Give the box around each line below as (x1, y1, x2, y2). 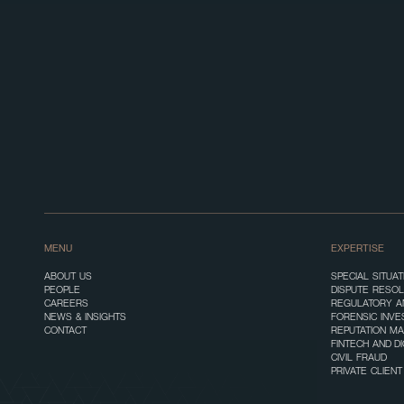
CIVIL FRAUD (330, 351, 387, 363)
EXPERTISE (330, 243, 384, 254)
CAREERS (44, 297, 88, 308)
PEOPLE (44, 283, 80, 295)
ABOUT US (44, 270, 92, 281)
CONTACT (44, 324, 87, 335)
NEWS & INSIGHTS (44, 310, 126, 322)
